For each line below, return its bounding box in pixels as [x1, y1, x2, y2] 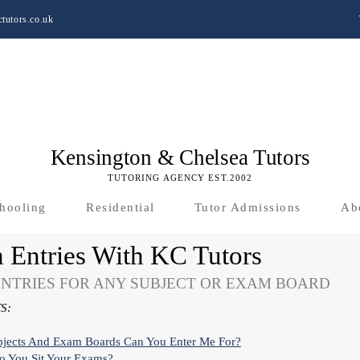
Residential [86, 201, 155, 214]
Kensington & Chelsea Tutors [50, 145, 310, 170]
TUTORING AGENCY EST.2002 [107, 173, 253, 182]
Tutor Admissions [194, 201, 301, 214]
